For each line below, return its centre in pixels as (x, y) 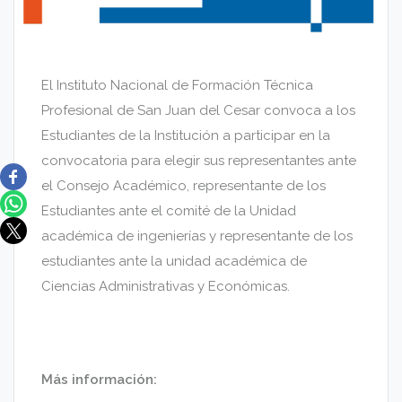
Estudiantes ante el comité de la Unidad (169, 211)
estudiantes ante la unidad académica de (174, 262)
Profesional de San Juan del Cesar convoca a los (198, 111)
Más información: (99, 380)
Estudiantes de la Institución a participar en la (186, 136)
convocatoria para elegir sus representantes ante (199, 161)
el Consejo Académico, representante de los (184, 186)
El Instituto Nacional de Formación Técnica (177, 86)
